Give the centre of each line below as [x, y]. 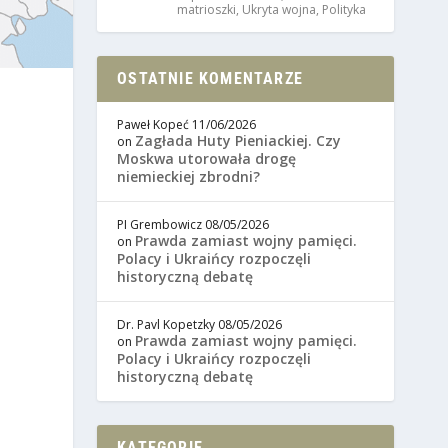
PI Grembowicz [160, 225]
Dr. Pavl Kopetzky [166, 325]
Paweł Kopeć [153, 125]
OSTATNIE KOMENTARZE [210, 79]
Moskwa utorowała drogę [207, 159]
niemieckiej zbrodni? [189, 177]
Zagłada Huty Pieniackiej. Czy [238, 141]
